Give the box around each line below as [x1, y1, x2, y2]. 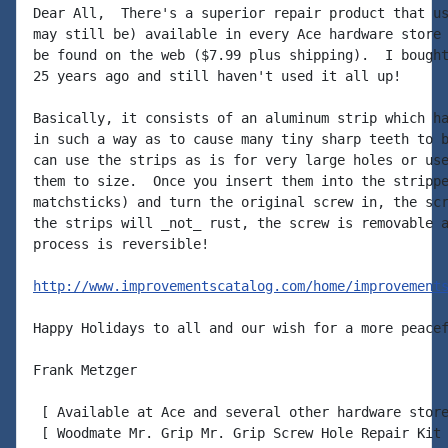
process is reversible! [33, 236, 209, 252]
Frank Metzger [33, 362, 137, 378]
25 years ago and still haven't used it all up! [33, 68, 401, 84]
